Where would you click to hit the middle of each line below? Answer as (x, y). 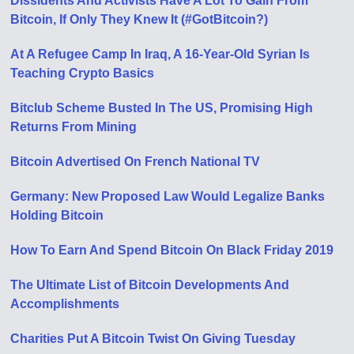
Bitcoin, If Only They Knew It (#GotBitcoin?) (139, 19)
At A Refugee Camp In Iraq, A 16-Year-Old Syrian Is (160, 54)
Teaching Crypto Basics (83, 73)
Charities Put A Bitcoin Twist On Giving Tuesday (153, 339)
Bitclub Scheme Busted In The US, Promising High (162, 108)
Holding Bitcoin (57, 215)
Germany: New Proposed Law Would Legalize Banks (168, 196)
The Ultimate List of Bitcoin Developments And (150, 285)
